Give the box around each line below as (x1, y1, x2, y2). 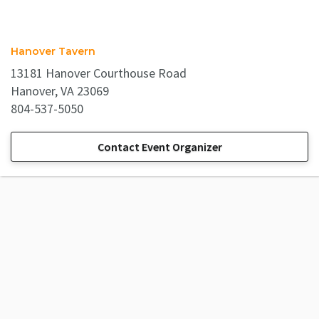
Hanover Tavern (11, 44, 95, 58)
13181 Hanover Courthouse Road (11, 64, 187, 81)
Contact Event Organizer (97, 139, 222, 154)
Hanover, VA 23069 (11, 82, 109, 99)
